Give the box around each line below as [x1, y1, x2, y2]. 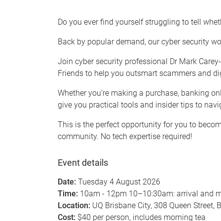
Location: [58, 201, 90, 211]
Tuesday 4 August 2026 [78, 177, 160, 187]
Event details [58, 157, 108, 168]
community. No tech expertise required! [58, 132, 192, 141]
